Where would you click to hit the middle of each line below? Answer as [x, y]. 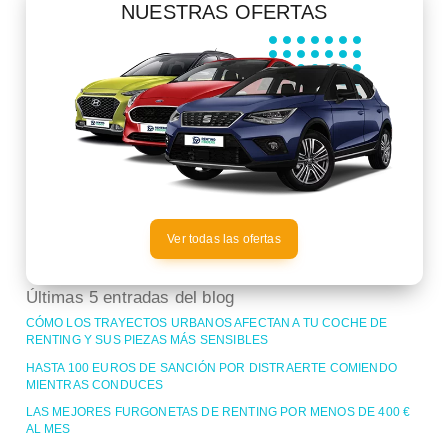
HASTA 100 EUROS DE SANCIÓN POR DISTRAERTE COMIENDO [211, 367]
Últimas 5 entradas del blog [130, 297]
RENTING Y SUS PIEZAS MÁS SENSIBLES [147, 340]
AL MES [48, 429]
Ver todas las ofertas [224, 238]
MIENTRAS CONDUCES [94, 384]
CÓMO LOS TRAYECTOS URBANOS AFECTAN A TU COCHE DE [206, 323]
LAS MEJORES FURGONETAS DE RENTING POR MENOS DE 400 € [218, 412]
